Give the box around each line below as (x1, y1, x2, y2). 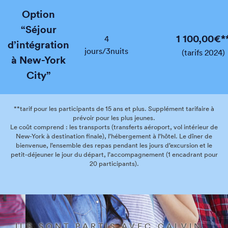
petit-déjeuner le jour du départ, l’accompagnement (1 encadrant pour (10, 150, 218, 159)
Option (22, 7, 55, 21)
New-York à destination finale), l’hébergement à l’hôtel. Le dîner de (16, 131, 212, 140)
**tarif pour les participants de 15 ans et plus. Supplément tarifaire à (14, 104, 214, 113)
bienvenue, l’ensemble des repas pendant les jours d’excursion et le (16, 140, 212, 150)
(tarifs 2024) (181, 47, 225, 58)
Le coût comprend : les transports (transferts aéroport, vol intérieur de (10, 122, 218, 131)
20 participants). (89, 159, 139, 168)
